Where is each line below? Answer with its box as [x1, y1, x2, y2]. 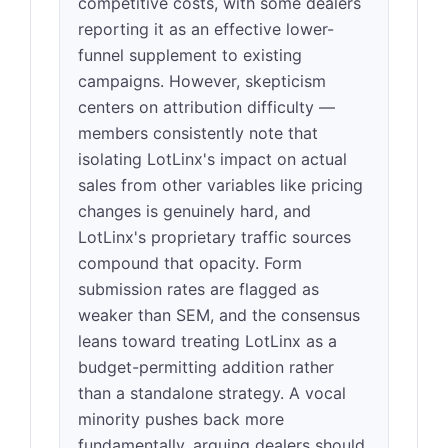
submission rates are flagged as [78, 279, 319, 299]
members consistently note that [78, 123, 318, 143]
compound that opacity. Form [78, 253, 302, 273]
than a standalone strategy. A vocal [78, 383, 346, 403]
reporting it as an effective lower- [78, 19, 334, 39]
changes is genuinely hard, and [78, 201, 311, 221]
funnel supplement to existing [78, 45, 302, 65]
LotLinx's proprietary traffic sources [78, 227, 351, 247]
